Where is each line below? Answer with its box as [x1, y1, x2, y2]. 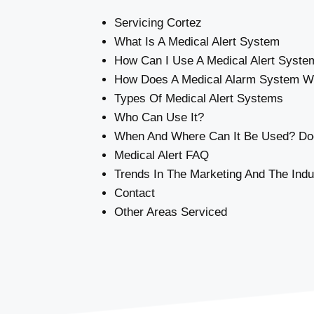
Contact [114, 186, 155, 200]
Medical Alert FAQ [114, 149, 209, 162]
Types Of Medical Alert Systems [114, 92, 283, 105]
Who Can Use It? [114, 111, 204, 124]
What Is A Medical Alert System [114, 35, 280, 48]
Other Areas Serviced [114, 205, 227, 219]
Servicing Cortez [114, 16, 202, 29]
